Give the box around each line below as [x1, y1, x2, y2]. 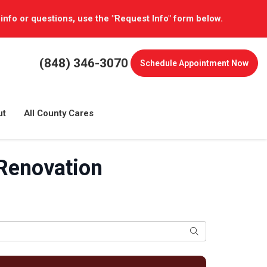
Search [190, 226, 216, 235]
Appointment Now [177, 58, 249, 69]
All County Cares [24, 108, 94, 119]
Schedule [140, 58, 177, 69]
